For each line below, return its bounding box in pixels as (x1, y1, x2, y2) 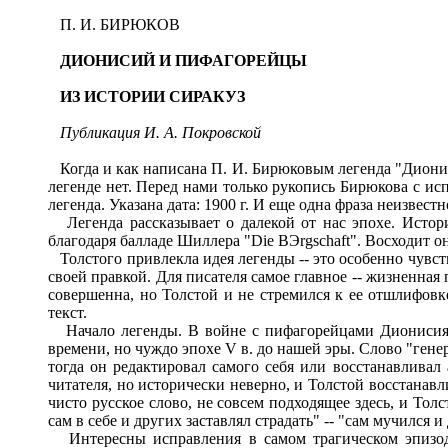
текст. (48, 303, 87, 321)
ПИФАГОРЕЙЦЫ (175, 51, 307, 69)
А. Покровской (160, 123, 261, 141)
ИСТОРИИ (84, 87, 165, 105)
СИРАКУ (169, 87, 237, 105)
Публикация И (60, 123, 156, 141)
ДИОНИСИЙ (60, 51, 155, 69)
